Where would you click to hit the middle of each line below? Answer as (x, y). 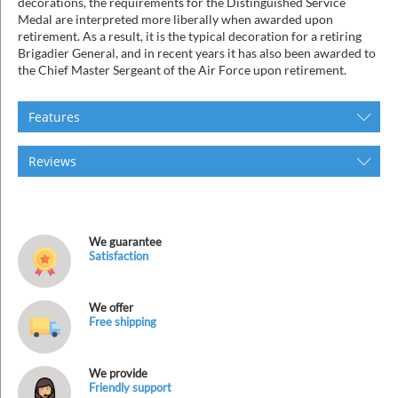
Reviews (52, 161)
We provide (118, 373)
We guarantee (125, 241)
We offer (111, 307)
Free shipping (123, 321)
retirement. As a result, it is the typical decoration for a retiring (190, 36)
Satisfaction (119, 255)
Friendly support (130, 387)
